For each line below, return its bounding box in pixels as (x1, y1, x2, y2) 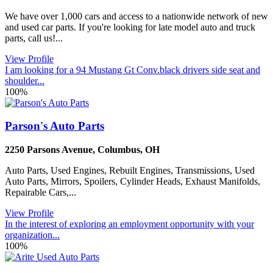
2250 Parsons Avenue (5, 144, 93, 155)
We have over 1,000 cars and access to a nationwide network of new (5, 10, 268, 21)
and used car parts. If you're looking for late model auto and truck (5, 21, 255, 32)
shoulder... (5, 75, 44, 86)
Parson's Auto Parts (5, 119, 104, 133)
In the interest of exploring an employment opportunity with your (5, 219, 254, 230)
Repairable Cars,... (5, 187, 76, 198)
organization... (5, 230, 60, 241)
